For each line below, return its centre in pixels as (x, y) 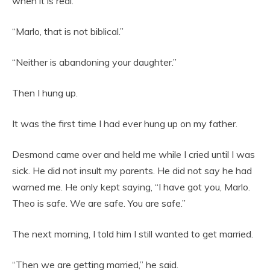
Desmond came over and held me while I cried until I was (133, 155)
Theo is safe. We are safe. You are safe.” (99, 203)
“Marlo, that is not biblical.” (68, 32)
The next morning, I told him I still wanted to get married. (133, 234)
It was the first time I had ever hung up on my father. (125, 124)
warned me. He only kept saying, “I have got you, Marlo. (131, 187)
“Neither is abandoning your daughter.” (94, 62)
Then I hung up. (45, 93)
